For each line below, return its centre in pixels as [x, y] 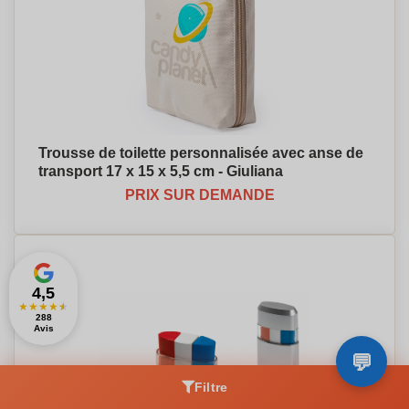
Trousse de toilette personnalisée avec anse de [201, 153]
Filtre [211, 387]
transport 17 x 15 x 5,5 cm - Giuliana [161, 171]
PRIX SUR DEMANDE [200, 195]
